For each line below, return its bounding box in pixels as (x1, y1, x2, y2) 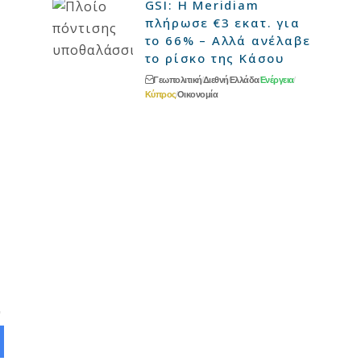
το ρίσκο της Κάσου (144, 50, 285, 66)
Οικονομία (176, 89, 218, 100)
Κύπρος (144, 89, 176, 100)
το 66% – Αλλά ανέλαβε (144, 32, 311, 48)
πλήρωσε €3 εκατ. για (144, 15, 301, 31)
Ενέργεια (259, 74, 294, 85)
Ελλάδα (229, 74, 259, 85)
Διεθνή (202, 74, 229, 85)
